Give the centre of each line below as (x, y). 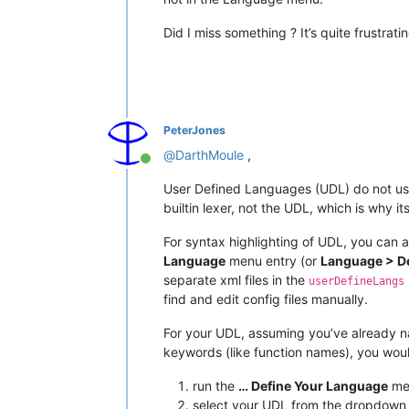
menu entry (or (273, 261)
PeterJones (194, 131)
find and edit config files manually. (266, 299)
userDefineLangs (357, 282)
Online (166, 168)
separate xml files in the (236, 280)
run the (215, 386)
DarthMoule (210, 155)
